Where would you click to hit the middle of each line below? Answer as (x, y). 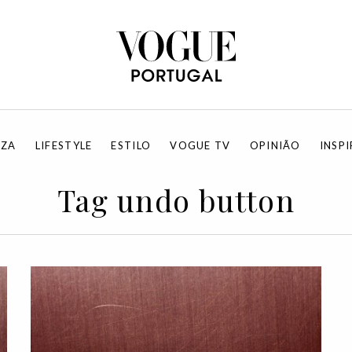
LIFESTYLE (64, 145)
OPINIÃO (275, 145)
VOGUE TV (200, 145)
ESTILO (131, 145)
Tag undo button (176, 200)
